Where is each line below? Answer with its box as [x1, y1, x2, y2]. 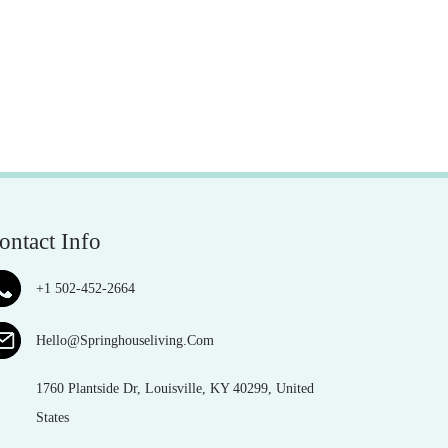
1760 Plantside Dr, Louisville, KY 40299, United [36, 381, 314, 396]
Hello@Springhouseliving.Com [36, 333, 214, 348]
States [36, 410, 69, 425]
